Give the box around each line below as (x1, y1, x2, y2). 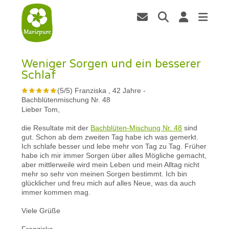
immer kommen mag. (21, 188, 91, 196)
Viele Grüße (21, 206, 61, 215)
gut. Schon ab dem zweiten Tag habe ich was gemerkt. (21, 132, 199, 141)
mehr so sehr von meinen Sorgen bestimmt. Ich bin (21, 169, 188, 178)
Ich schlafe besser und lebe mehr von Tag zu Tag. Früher (21, 142, 207, 150)
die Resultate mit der (21, 123, 91, 132)
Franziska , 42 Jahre (75, 86, 144, 95)
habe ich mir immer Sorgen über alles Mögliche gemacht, (21, 151, 207, 159)
